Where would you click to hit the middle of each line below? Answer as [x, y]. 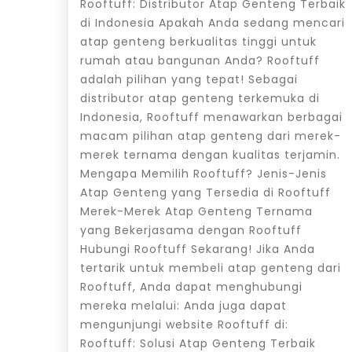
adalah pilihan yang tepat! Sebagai [189, 79]
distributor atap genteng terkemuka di [200, 98]
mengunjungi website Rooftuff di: [184, 324]
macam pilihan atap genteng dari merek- [211, 136]
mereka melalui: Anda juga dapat [183, 305]
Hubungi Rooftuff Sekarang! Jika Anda [198, 249]
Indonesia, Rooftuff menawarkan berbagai [211, 117]
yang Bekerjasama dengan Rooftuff [191, 230]
